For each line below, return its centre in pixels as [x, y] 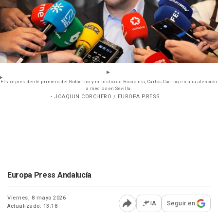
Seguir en [181, 203]
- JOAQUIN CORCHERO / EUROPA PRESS [105, 97]
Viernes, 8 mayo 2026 [36, 198]
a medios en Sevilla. [109, 89]
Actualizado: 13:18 [32, 206]
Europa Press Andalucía [49, 175]
